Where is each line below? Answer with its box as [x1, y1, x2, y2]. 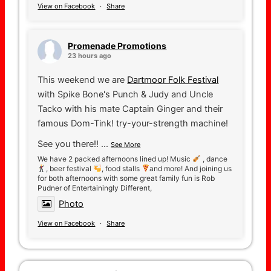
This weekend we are [38, 74, 128, 85]
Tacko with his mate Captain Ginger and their [38, 103, 223, 114]
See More [111, 140, 141, 149]
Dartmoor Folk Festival [127, 74, 219, 85]
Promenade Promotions [68, 40, 167, 51]
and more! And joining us [149, 163, 232, 173]
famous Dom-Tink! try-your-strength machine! [38, 117, 229, 129]
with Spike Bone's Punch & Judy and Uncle [38, 88, 214, 100]
